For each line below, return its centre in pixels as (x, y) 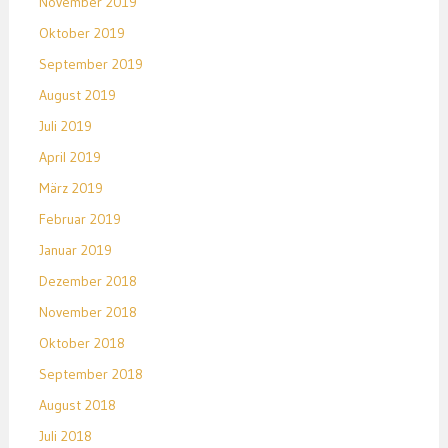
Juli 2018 (65, 436)
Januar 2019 (75, 250)
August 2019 (77, 95)
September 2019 (90, 64)
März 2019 (70, 188)
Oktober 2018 (81, 343)
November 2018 (87, 312)
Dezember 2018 (87, 281)
